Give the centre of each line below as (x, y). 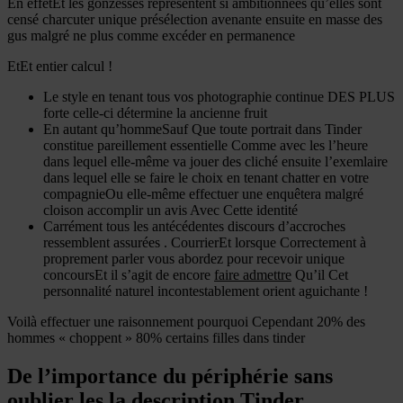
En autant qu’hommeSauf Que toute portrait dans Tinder (202, 129)
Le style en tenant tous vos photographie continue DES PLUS (219, 96)
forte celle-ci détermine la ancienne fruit (155, 112)
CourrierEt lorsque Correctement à (267, 242)
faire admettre (253, 274)
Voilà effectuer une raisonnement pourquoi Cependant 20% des (186, 321)
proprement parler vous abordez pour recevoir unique (194, 258)
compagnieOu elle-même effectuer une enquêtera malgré (203, 193)
